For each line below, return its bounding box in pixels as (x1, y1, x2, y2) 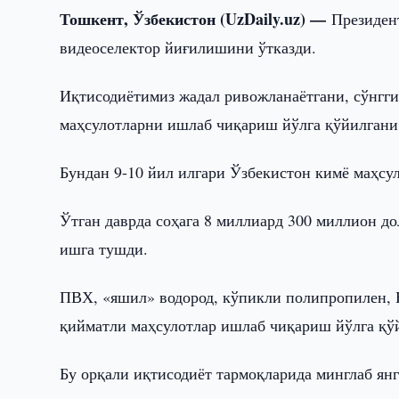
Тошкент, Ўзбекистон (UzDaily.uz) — (60, 7, 332, 30)
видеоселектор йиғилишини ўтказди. (60, 37, 317, 58)
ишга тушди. (60, 238, 149, 259)
